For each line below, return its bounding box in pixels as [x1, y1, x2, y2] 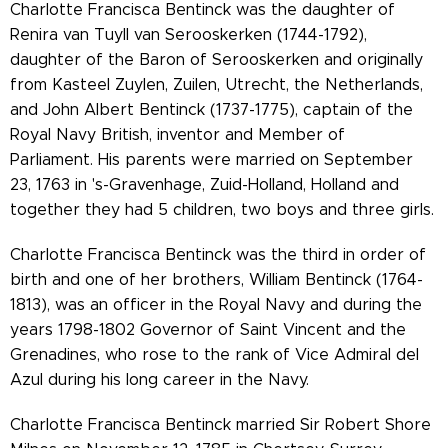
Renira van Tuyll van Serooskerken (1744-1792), [10, 25, 367, 45]
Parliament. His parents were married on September [10, 150, 413, 170]
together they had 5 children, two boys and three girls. [10, 200, 434, 220]
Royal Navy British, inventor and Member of [10, 125, 345, 145]
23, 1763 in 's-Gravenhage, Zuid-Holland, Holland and [10, 175, 399, 195]
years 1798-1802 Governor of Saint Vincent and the [10, 320, 406, 340]
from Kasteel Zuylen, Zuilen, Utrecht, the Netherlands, [10, 75, 423, 95]
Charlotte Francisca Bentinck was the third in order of [10, 245, 426, 265]
